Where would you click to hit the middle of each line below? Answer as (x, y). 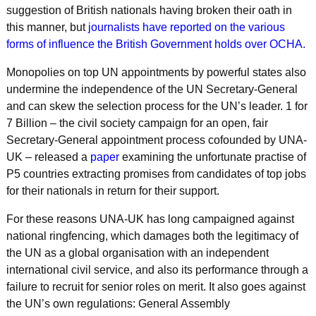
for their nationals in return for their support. (113, 190)
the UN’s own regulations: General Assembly (118, 303)
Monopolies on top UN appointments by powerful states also (156, 72)
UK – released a (47, 157)
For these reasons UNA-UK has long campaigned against (150, 219)
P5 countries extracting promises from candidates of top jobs (156, 174)
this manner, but (45, 27)
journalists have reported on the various (186, 27)
